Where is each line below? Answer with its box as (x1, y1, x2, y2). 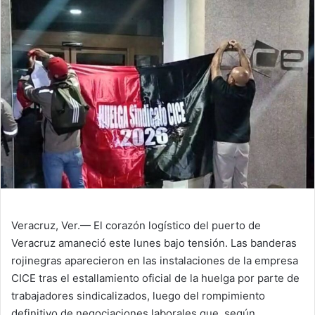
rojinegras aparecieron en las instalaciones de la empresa (11, 254, 298, 268)
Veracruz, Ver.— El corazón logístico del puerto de (11, 219, 261, 233)
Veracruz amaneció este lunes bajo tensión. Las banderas (11, 236, 297, 250)
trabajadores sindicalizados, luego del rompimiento (11, 289, 265, 303)
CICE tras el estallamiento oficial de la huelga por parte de (11, 271, 300, 285)
